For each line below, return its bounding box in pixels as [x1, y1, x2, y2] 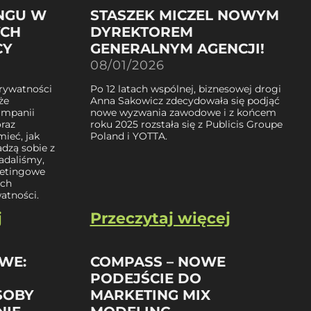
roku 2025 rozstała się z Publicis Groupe [90, 117, 283, 131]
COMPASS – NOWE [90, 253, 226, 270]
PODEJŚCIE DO [90, 269, 201, 287]
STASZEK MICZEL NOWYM [90, 6, 279, 24]
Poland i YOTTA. [90, 129, 167, 142]
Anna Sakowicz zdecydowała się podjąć [90, 94, 280, 107]
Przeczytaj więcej [90, 208, 230, 228]
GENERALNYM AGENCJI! [90, 40, 264, 57]
